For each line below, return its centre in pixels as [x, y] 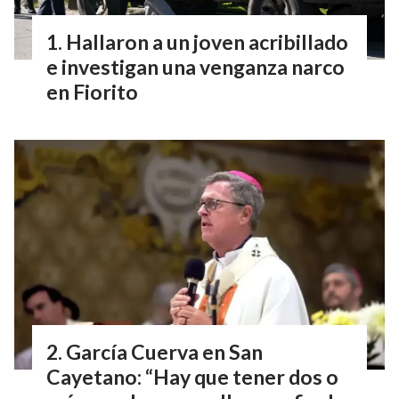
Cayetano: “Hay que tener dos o [192, 376]
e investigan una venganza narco [195, 66]
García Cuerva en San [164, 351]
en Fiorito [92, 91]
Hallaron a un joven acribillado [207, 41]
